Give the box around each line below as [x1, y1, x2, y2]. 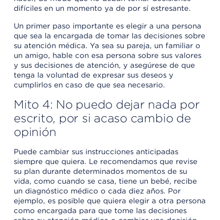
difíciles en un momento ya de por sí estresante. [14, 3, 191, 13]
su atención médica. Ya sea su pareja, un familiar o [14, 41, 200, 50]
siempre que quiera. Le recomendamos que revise [14, 157, 197, 166]
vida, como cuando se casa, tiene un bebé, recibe [14, 176, 197, 186]
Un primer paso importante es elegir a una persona [14, 21, 201, 30]
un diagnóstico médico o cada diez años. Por [14, 186, 181, 195]
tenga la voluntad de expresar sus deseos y [14, 70, 173, 80]
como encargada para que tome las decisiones [14, 206, 187, 215]
